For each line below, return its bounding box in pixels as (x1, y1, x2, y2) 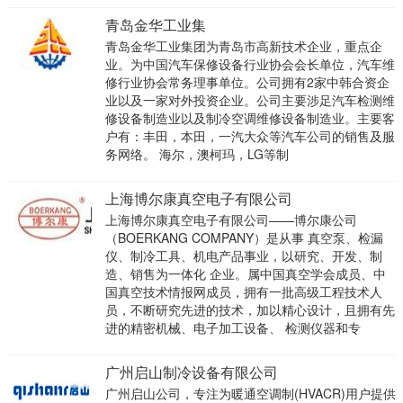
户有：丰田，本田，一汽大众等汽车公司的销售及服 (104, 127, 395, 146)
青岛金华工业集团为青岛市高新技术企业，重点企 (104, 37, 382, 56)
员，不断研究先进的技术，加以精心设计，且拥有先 (104, 300, 395, 319)
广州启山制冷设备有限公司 (104, 362, 278, 383)
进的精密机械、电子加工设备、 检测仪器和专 (104, 318, 361, 337)
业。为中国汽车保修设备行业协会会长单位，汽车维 (104, 55, 395, 74)
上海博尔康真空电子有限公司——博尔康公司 (104, 210, 357, 229)
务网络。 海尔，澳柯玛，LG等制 (104, 145, 289, 164)
